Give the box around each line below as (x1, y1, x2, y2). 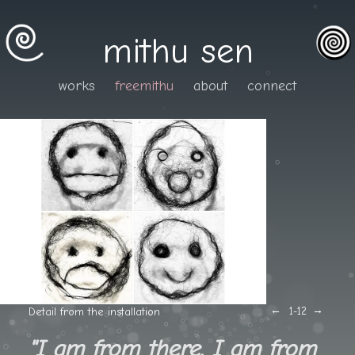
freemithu (115, 77, 174, 94)
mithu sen (101, 29, 254, 71)
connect (247, 77, 296, 94)
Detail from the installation (28, 304, 160, 319)
